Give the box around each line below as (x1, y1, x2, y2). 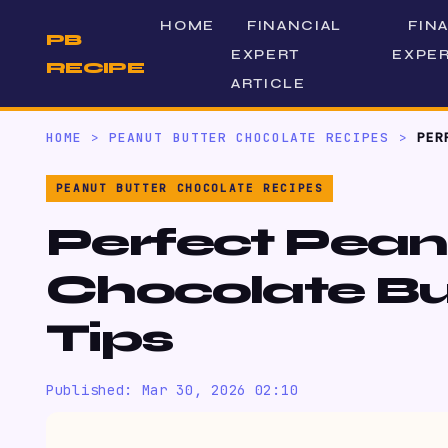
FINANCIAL (246, 17, 343, 34)
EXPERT (230, 46, 300, 63)
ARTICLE (230, 75, 306, 92)
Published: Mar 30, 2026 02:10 (46, 381, 299, 399)
